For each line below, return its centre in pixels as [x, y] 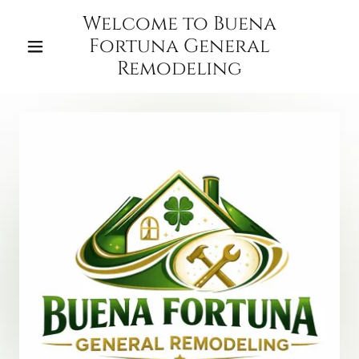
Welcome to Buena [179, 24]
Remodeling [179, 69]
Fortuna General [179, 46]
